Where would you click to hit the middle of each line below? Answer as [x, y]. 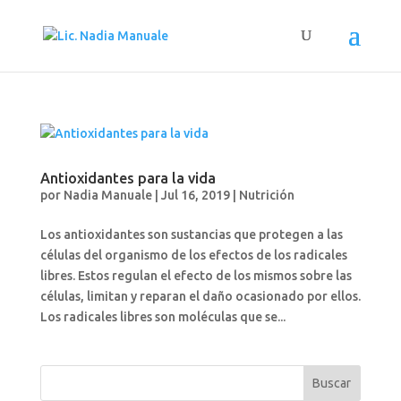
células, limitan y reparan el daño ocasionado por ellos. [200, 296]
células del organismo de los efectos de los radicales [193, 255]
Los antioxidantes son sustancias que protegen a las [191, 235]
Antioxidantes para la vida [128, 178]
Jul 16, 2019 [195, 195]
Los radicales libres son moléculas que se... [162, 317]
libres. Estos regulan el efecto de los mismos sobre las [196, 276]
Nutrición [266, 195]
